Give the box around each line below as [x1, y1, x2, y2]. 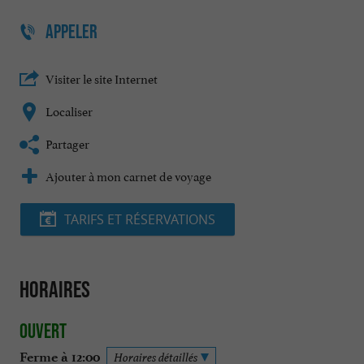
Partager [45, 133, 89, 153]
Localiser [45, 101, 93, 120]
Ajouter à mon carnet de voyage [45, 166, 211, 185]
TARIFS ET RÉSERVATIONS [64, 210, 215, 229]
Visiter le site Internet [45, 68, 158, 88]
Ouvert [19, 318, 67, 342]
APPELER [45, 19, 97, 42]
